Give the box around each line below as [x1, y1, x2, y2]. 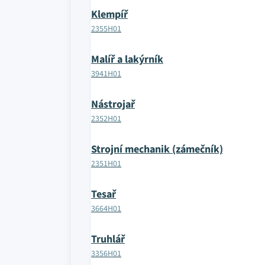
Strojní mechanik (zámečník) [91, 142, 223, 157]
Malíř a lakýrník [91, 52, 163, 67]
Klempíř [91, 7, 128, 22]
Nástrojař [91, 97, 135, 112]
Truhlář [91, 232, 125, 247]
